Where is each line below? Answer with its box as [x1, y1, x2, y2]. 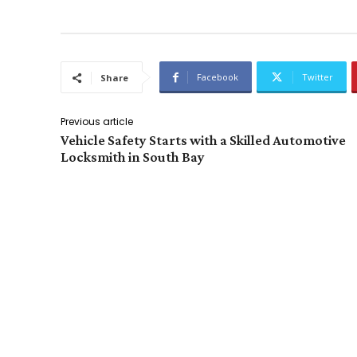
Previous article [61, 115, 133, 129]
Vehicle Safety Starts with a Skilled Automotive [61, 132, 346, 149]
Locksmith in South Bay [61, 149, 205, 166]
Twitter [302, 71, 333, 84]
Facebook [197, 71, 238, 84]
